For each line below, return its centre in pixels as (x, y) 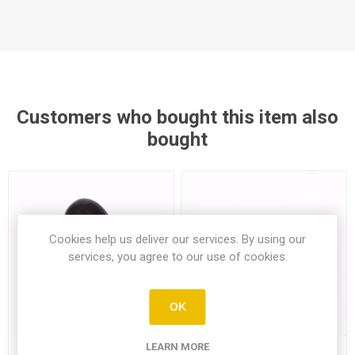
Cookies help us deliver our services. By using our (177, 239)
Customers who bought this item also (177, 117)
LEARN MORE (177, 346)
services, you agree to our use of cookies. (177, 256)
